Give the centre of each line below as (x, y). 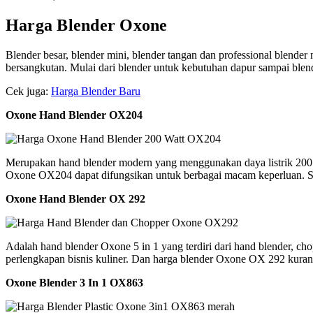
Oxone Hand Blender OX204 (74, 115)
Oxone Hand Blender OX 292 (75, 198)
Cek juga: (28, 91)
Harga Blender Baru (96, 91)
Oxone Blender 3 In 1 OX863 (74, 282)
